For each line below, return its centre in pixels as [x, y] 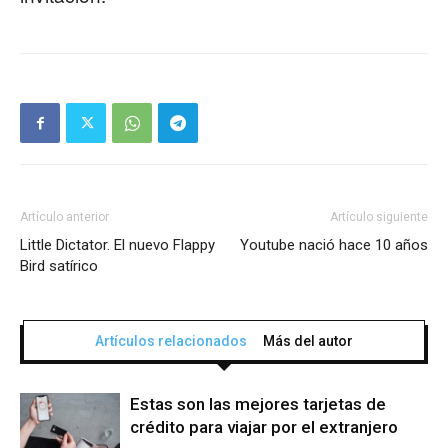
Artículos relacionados [171, 341]
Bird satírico [59, 266]
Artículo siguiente [379, 217]
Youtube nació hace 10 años [334, 245]
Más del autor [308, 341]
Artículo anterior [64, 217]
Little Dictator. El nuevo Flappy [117, 245]
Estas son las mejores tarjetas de [258, 404]
